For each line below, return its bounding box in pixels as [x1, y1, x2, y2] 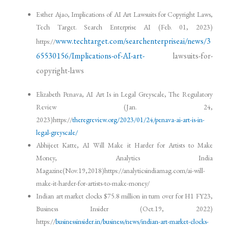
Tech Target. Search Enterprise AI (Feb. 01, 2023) [36, 22, 213, 32]
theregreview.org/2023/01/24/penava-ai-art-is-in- [72, 115, 205, 125]
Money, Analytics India [36, 153, 213, 163]
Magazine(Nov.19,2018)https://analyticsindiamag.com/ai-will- [36, 166, 206, 176]
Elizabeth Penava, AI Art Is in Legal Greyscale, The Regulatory [36, 90, 213, 99]
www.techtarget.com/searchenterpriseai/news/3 [55, 35, 211, 46]
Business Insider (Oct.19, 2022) [36, 204, 213, 214]
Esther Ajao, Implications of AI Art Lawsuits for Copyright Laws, [36, 9, 213, 19]
